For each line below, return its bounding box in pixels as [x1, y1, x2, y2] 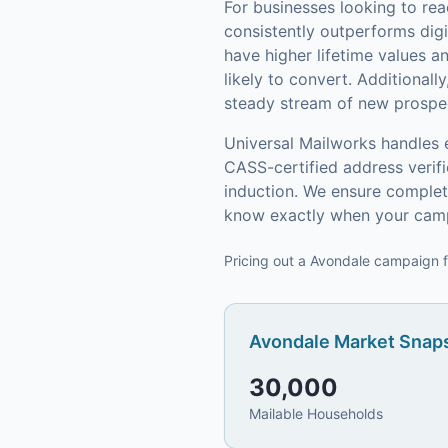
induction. [224, 181, 298, 201]
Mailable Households [249, 405, 383, 422]
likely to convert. [224, 69, 352, 89]
